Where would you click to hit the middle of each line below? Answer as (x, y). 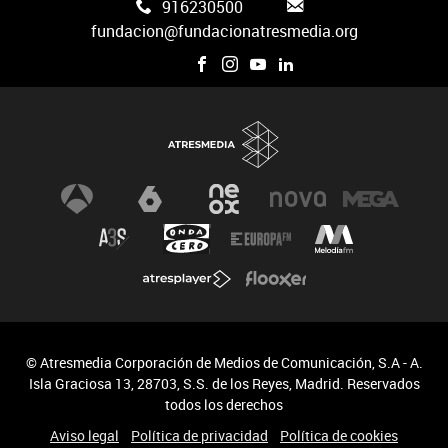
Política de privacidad (199, 436)
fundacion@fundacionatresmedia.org (224, 31)
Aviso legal (84, 436)
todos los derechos (224, 405)
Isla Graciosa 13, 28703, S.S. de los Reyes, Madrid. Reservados (224, 384)
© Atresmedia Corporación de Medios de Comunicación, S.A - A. (224, 363)
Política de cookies (339, 436)
